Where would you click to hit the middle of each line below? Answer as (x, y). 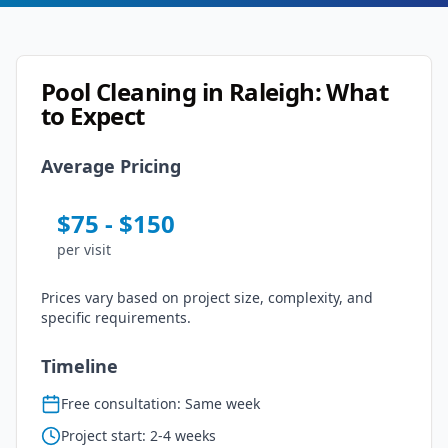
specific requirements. (116, 317)
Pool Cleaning (119, 91)
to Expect (93, 115)
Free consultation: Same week (160, 403)
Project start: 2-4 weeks (138, 435)
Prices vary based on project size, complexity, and (207, 297)
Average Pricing (111, 166)
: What (351, 91)
